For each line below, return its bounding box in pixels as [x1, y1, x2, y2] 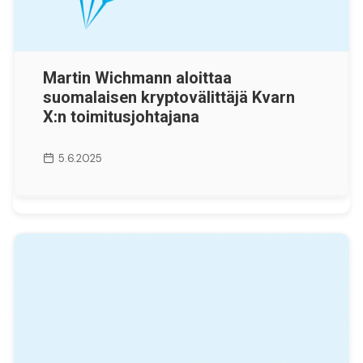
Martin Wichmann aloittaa [43, 67, 232, 88]
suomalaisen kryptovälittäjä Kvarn [43, 87, 295, 107]
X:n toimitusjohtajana [43, 106, 199, 126]
